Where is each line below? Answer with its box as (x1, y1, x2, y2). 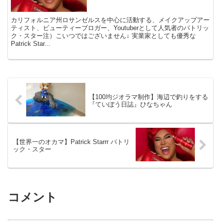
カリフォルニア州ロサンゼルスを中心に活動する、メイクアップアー (11, 16, 210, 24)
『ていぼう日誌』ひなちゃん (88, 100, 172, 108)
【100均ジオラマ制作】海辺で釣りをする (88, 93, 208, 101)
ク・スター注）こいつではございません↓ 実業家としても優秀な (11, 32, 196, 39)
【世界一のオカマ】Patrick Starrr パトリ (13, 138, 130, 146)
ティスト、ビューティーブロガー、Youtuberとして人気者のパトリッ (11, 24, 210, 32)
